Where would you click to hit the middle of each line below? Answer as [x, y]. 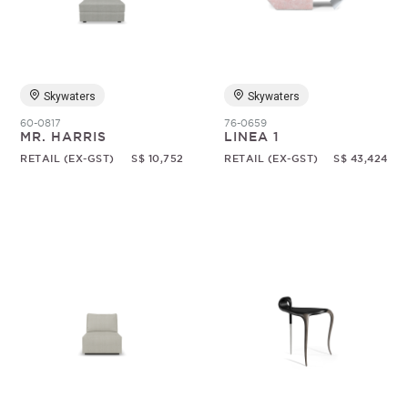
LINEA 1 [252, 137]
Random [154, 38]
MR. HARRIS [64, 137]
